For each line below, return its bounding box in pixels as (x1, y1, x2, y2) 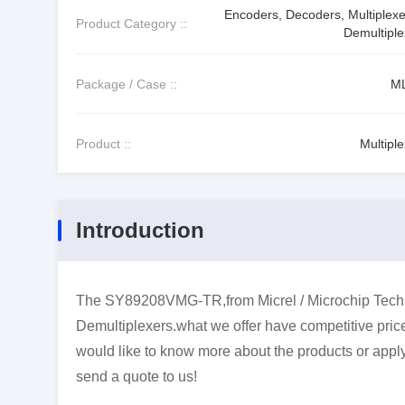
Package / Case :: (76, 76, 177, 91)
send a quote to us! (76, 369, 197, 384)
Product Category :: (76, 16, 187, 31)
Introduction (76, 218, 204, 242)
